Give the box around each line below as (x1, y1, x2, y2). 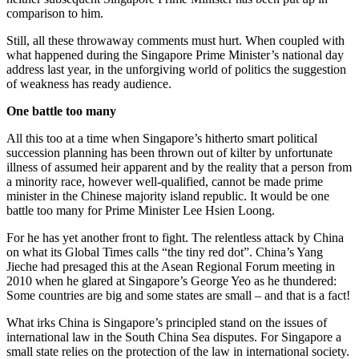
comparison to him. (6, 6, 103, 21)
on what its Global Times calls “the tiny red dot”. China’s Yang (6, 245, 323, 260)
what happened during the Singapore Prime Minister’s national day (6, 48, 344, 63)
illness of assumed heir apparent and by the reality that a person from (6, 160, 352, 175)
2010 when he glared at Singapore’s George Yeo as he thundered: (6, 274, 337, 288)
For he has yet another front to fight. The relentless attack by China (6, 231, 344, 245)
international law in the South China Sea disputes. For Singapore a (6, 330, 341, 345)
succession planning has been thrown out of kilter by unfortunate (6, 146, 333, 160)
